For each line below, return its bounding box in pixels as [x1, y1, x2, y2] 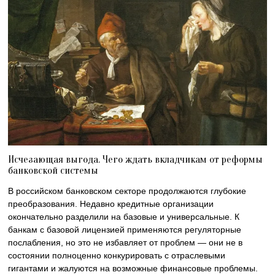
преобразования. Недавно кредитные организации [8, 198, 214, 209]
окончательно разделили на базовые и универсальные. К [8, 211, 240, 222]
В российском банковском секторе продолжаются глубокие [8, 185, 247, 196]
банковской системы [8, 164, 99, 176]
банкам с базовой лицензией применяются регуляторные [8, 224, 242, 234]
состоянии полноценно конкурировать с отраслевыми [8, 250, 226, 260]
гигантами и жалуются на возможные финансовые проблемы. [8, 263, 258, 273]
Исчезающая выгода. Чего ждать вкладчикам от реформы [8, 153, 263, 165]
